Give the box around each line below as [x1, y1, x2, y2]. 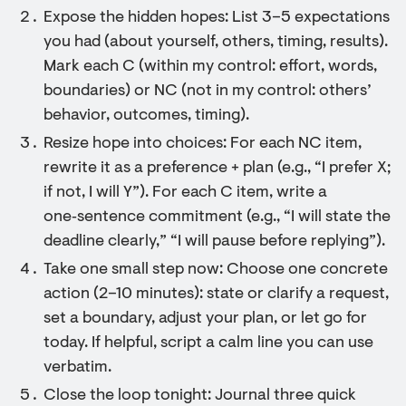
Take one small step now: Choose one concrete [43, 262, 388, 278]
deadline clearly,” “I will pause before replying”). [43, 234, 385, 250]
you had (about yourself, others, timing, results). [43, 34, 388, 51]
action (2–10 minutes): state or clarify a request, [43, 286, 389, 303]
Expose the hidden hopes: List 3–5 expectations [43, 10, 390, 26]
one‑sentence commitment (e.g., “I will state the [43, 209, 391, 226]
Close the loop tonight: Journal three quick [43, 388, 356, 404]
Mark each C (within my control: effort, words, [43, 59, 377, 75]
